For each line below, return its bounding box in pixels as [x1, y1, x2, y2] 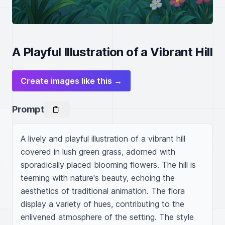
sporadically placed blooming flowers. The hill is [21, 160, 196, 170]
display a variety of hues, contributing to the [21, 199, 184, 209]
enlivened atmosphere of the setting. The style [21, 212, 194, 222]
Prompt [12, 104, 44, 115]
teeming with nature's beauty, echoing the [21, 173, 175, 183]
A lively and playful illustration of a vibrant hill [21, 134, 185, 144]
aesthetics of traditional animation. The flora [21, 186, 185, 196]
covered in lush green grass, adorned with [21, 147, 175, 157]
